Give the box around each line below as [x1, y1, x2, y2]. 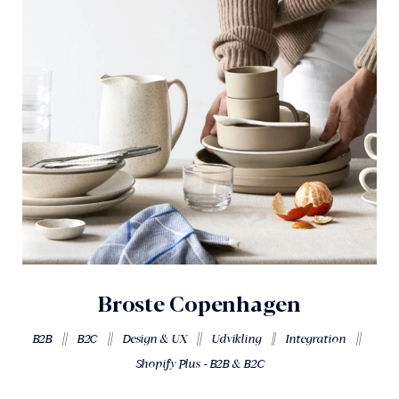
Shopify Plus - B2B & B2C [134, 358, 265, 370]
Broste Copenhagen [98, 290, 301, 320]
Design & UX [121, 333, 187, 346]
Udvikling [210, 333, 261, 346]
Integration [285, 333, 346, 346]
